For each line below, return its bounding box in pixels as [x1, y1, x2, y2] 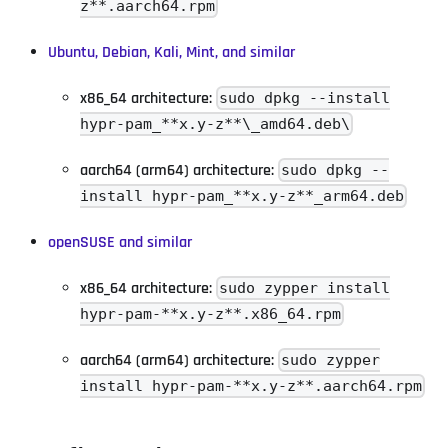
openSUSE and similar [48, 231, 192, 253]
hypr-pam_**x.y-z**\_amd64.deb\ [80, 115, 350, 133]
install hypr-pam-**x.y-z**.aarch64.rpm [80, 377, 422, 395]
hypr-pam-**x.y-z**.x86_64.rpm [80, 305, 341, 323]
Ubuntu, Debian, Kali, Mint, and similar [48, 41, 295, 63]
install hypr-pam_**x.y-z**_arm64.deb [80, 187, 404, 205]
